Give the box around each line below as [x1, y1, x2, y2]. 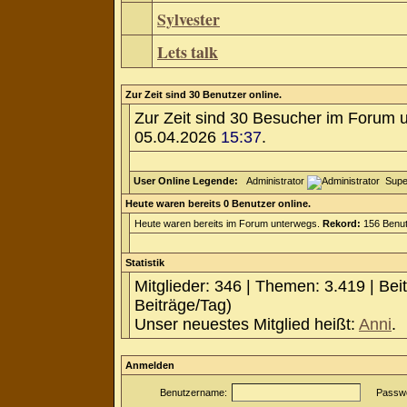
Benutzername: [160, 387, 227, 398]
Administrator [238, 175, 307, 186]
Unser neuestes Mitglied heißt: [134, 315, 359, 333]
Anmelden [125, 360, 174, 371]
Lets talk [157, 40, 218, 64]
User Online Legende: [134, 175, 238, 186]
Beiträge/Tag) [134, 296, 232, 314]
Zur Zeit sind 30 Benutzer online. [125, 89, 282, 100]
